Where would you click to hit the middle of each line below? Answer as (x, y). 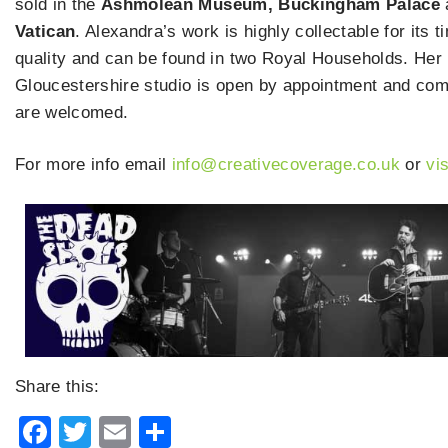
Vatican (45, 31)
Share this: (57, 386)
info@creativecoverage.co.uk (285, 165)
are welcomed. (72, 112)
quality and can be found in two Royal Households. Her (229, 58)
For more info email (93, 165)
